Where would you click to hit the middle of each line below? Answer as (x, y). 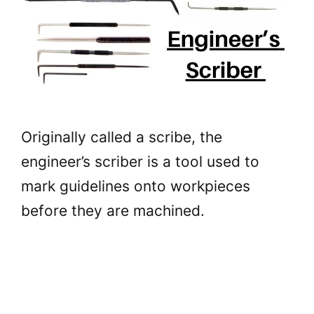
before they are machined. (113, 210)
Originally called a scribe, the (122, 137)
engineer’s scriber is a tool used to (140, 161)
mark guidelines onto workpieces (136, 186)
